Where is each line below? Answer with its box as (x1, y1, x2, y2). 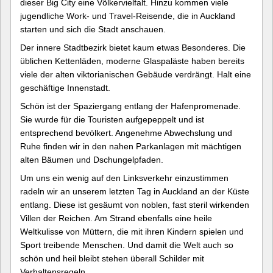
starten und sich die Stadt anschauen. (20, 24, 166, 34)
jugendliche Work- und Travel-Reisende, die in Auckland (20, 11, 235, 21)
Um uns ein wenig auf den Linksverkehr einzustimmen (20, 173, 229, 183)
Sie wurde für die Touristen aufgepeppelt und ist (20, 115, 204, 124)
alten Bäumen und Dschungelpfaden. (20, 155, 163, 165)
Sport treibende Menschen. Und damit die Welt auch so (20, 240, 233, 250)
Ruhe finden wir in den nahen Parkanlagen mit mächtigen (20, 141, 241, 151)
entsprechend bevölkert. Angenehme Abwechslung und (20, 128, 232, 138)
